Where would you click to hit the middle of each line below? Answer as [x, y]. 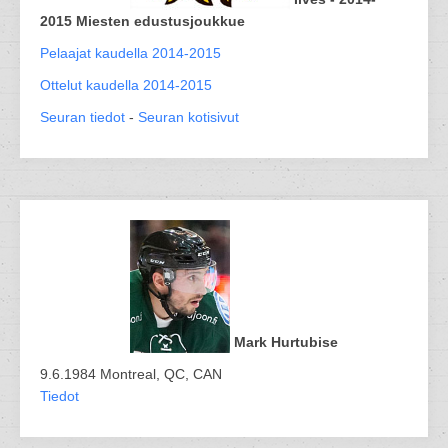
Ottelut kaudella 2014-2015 [126, 85]
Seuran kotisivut [188, 117]
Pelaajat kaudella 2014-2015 [130, 53]
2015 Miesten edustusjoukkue [142, 21]
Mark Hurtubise [286, 342]
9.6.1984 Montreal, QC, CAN [131, 374]
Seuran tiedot [82, 117]
